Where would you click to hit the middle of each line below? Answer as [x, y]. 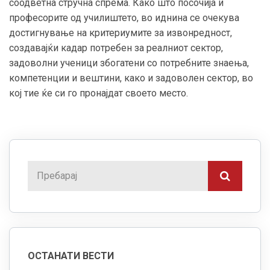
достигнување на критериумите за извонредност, [121, 33]
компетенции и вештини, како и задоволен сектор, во [131, 78]
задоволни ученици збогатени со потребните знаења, [129, 63]
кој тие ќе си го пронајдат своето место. [99, 93]
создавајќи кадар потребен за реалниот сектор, [116, 48]
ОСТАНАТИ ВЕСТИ [71, 256]
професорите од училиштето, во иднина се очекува [124, 17]
